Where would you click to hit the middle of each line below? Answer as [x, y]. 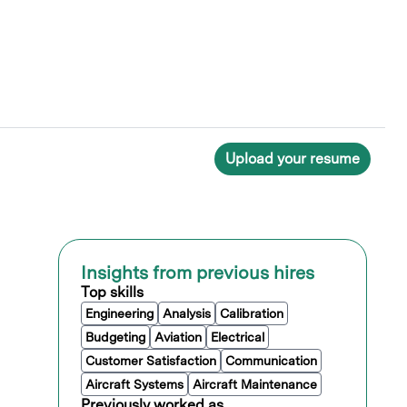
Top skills [112, 293]
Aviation [178, 338]
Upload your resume [293, 159]
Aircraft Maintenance [255, 385]
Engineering [119, 314]
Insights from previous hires [198, 273]
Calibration [252, 314]
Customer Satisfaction [151, 361]
